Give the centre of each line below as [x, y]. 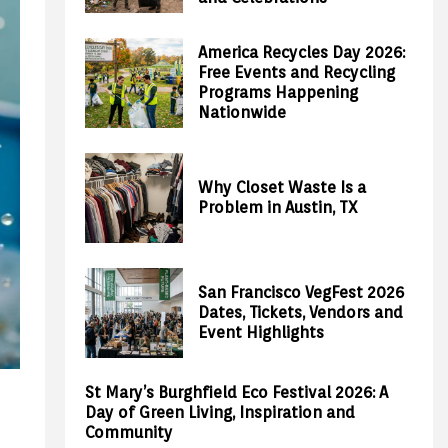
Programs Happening [278, 92]
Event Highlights [261, 332]
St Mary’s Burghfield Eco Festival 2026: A [237, 392]
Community [129, 432]
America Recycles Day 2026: [302, 52]
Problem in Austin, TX [278, 207]
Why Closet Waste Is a [282, 187]
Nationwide [242, 112]
